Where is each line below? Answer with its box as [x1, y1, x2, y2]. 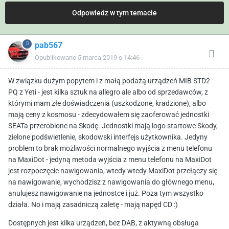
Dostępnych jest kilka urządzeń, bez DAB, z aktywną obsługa [8, 219, 199, 227]
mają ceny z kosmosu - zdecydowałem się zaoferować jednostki [8, 110, 209, 119]
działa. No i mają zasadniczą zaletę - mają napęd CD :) [8, 200, 179, 209]
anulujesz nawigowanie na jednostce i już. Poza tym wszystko [8, 189, 203, 198]
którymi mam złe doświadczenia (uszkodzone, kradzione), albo [8, 99, 206, 108]
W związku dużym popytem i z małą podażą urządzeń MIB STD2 [8, 77, 210, 85]
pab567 [35, 40, 62, 51]
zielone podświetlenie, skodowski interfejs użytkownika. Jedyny [8, 133, 208, 142]
